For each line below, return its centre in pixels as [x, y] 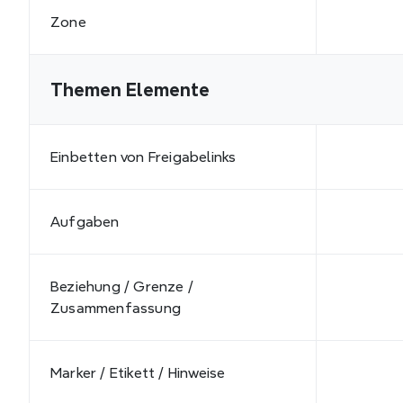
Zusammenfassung [116, 308]
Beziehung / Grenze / [122, 286]
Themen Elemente [130, 90]
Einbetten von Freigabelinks [143, 157]
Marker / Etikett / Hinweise [138, 372]
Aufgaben [85, 221]
